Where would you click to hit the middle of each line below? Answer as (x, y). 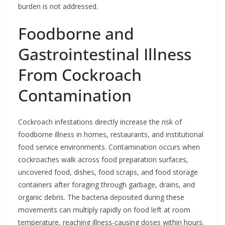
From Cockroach (80, 74)
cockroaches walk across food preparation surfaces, (103, 159)
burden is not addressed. (58, 6)
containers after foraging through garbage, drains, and (106, 184)
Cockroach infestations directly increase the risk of (100, 122)
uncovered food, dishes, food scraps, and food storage (108, 172)
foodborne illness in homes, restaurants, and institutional (111, 134)
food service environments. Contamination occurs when (109, 147)
